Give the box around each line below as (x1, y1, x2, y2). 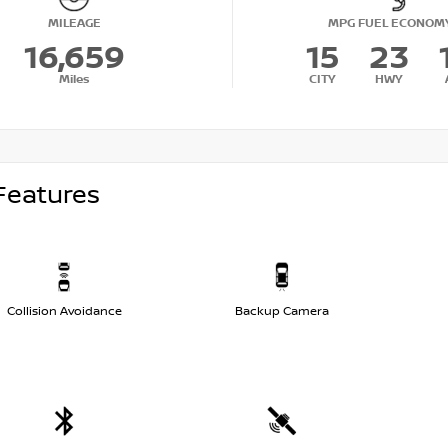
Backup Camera (235, 303, 329, 319)
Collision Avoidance (6, 303, 122, 319)
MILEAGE (47, 16, 101, 32)
